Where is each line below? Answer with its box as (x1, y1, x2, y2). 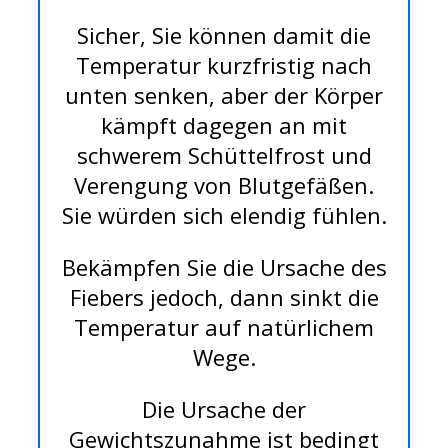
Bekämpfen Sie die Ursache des (61, 252, 387, 283)
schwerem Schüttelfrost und (76, 140, 372, 171)
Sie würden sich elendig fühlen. (61, 200, 387, 231)
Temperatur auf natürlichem (74, 312, 374, 343)
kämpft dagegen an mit (101, 110, 347, 141)
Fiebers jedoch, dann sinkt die (69, 282, 379, 313)
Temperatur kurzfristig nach (76, 50, 372, 81)
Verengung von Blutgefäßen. (74, 170, 374, 201)
